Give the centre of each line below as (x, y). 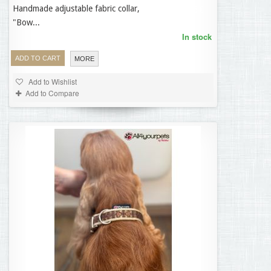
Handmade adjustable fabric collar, (76, 8)
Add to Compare (52, 93)
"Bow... (26, 22)
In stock (197, 37)
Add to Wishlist (52, 81)
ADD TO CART (38, 58)
